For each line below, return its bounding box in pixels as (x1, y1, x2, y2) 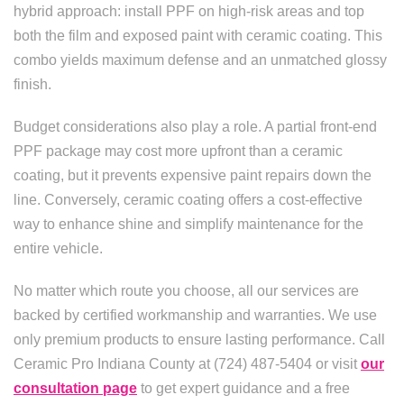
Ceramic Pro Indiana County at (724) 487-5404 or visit (14, 356, 361, 372)
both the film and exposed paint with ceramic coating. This (14, 28, 382, 43)
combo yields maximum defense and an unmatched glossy (14, 52, 387, 68)
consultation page (14, 381, 137, 396)
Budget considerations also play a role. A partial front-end (14, 119, 377, 134)
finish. (14, 77, 51, 92)
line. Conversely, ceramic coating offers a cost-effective (14, 192, 363, 207)
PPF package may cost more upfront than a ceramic (14, 143, 343, 159)
